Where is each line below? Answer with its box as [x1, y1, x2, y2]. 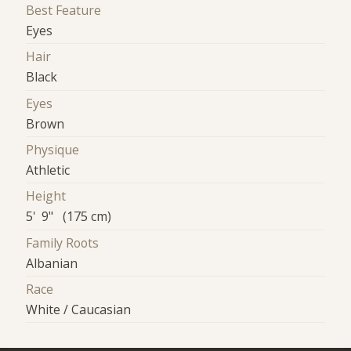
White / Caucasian [26, 301, 132, 319]
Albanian [26, 254, 78, 272]
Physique [26, 141, 80, 159]
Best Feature [26, 2, 102, 20]
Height [26, 187, 67, 205]
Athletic [26, 161, 71, 179]
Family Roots [26, 233, 100, 251]
